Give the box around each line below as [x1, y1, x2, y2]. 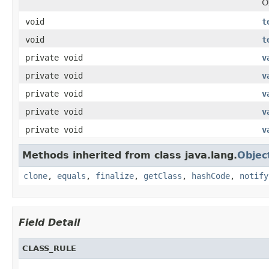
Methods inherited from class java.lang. [22, 149, 237, 161]
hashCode [192, 171, 230, 181]
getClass [144, 171, 182, 181]
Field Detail [19, 216, 80, 228]
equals [57, 171, 86, 181]
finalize [95, 171, 134, 181]
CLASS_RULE [22, 243, 76, 253]
